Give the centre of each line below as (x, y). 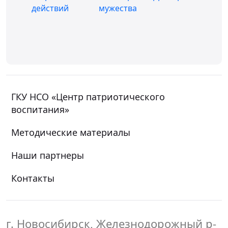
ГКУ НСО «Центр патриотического (88, 97)
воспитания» (40, 109)
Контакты (33, 178)
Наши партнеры (48, 155)
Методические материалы (71, 132)
